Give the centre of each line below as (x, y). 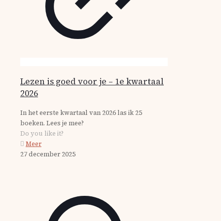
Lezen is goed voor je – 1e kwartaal (92, 81)
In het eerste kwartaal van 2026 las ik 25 (81, 113)
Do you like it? (42, 133)
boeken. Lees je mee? (52, 123)
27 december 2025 (48, 154)
